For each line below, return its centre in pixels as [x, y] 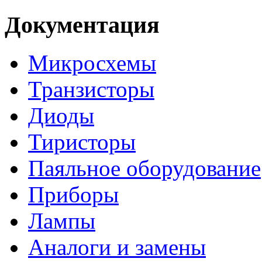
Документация [82, 25]
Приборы [73, 194]
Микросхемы [92, 63]
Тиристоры [82, 142]
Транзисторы [91, 89]
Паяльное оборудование [144, 168]
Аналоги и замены [117, 247]
